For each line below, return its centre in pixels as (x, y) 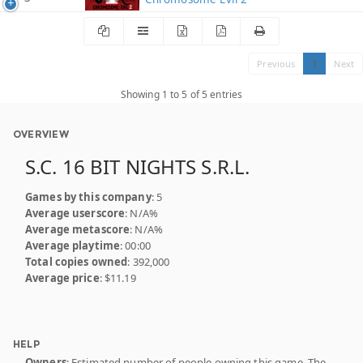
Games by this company (88, 196)
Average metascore (78, 229)
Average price (62, 278)
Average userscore (75, 213)
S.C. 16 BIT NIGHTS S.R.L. (138, 166)
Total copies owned (77, 261)
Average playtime (73, 245)
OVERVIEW (41, 134)
